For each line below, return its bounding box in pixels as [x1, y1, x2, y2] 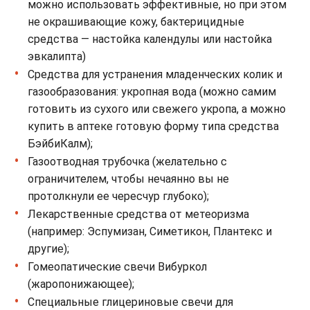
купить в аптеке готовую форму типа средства [28, 119, 279, 133]
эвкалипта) [28, 49, 86, 63]
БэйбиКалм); [28, 136, 93, 150]
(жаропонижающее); [28, 277, 134, 291]
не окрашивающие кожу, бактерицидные [28, 15, 244, 28]
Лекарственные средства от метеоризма [28, 207, 249, 221]
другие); [28, 241, 69, 255]
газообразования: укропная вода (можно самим [28, 84, 276, 98]
